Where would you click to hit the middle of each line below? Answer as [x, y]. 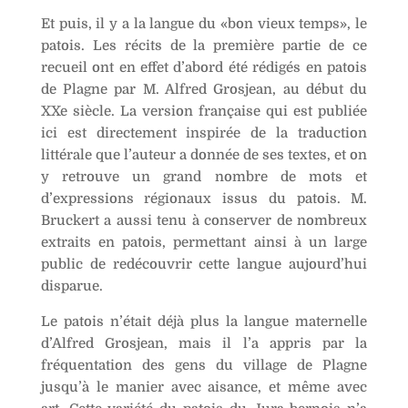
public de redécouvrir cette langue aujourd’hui [204, 265]
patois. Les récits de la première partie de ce [204, 46]
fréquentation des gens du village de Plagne [204, 366]
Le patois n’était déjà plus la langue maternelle [204, 322]
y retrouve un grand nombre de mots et [204, 177]
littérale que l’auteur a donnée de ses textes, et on [204, 155]
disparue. [71, 286]
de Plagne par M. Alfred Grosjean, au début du [204, 90]
